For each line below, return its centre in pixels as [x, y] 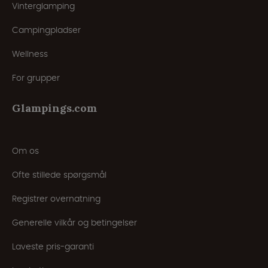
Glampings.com [54, 108]
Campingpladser [46, 30]
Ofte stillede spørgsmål [59, 175]
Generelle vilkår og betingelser [74, 223]
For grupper [36, 78]
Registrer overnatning [56, 199]
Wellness [30, 54]
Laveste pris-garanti [53, 247]
